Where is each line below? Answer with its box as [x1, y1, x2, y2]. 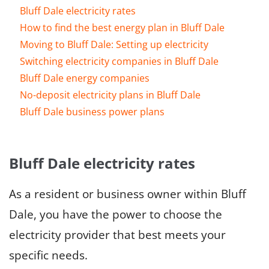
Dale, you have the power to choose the [9, 206, 222, 222]
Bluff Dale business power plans [20, 104, 165, 118]
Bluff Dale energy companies [20, 71, 150, 85]
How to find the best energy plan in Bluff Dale [20, 20, 225, 34]
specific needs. [9, 247, 88, 263]
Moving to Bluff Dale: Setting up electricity [20, 37, 208, 51]
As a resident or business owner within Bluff [9, 186, 246, 202]
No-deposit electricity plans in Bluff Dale [20, 88, 201, 101]
